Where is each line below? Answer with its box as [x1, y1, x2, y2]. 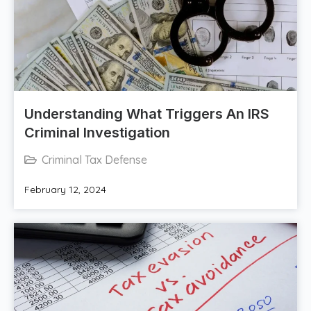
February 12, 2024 [24, 183, 106, 196]
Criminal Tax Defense [42, 153, 147, 167]
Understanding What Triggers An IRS [24, 106, 269, 123]
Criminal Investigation [24, 124, 170, 142]
